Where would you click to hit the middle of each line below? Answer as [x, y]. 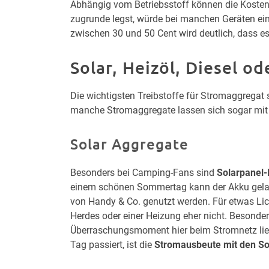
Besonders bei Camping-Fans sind [144, 172]
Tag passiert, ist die [112, 244]
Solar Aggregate [129, 144]
